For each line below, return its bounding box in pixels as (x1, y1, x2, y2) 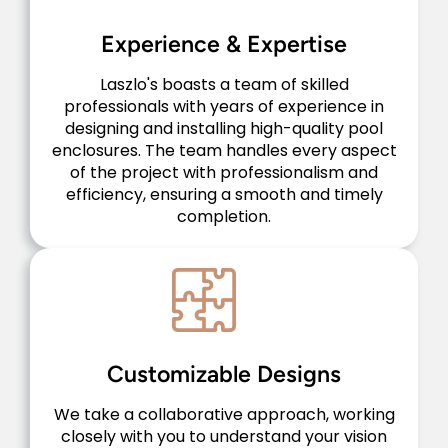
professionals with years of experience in (64, 94, 384, 118)
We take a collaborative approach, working (53, 402, 395, 426)
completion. (177, 204, 271, 228)
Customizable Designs (107, 359, 341, 388)
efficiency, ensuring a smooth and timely (65, 182, 383, 206)
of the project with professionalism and (70, 160, 378, 184)
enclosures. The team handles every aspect (51, 138, 397, 162)
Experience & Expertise (101, 29, 347, 58)
